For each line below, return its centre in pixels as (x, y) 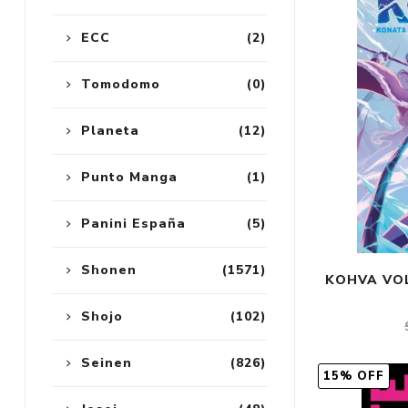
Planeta (110, 131)
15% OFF (354, 377)
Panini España (133, 224)
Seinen (106, 363)
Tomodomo (120, 85)
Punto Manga (129, 178)
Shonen (108, 270)
